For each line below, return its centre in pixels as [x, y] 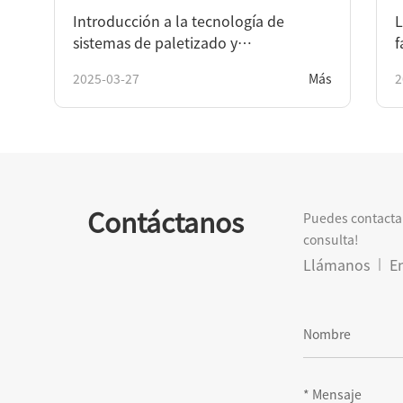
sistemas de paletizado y [155, 42]
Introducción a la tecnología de [179, 20]
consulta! [331, 239]
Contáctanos [165, 221]
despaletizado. [122, 63]
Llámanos [336, 264]
